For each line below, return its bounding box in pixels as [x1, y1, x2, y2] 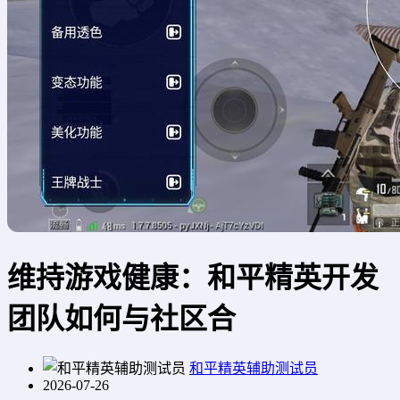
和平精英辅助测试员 [189, 360, 318, 376]
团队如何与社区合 [7, 303, 236, 336]
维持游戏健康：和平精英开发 [7, 262, 379, 295]
